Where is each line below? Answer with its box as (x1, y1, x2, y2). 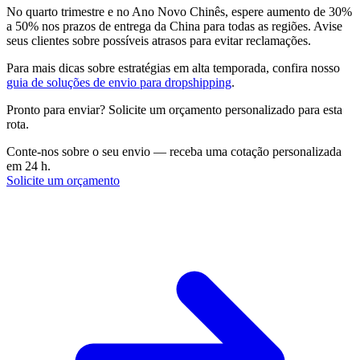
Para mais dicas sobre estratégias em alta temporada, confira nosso (6, 60, 340, 75)
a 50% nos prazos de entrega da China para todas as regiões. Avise (6, 18, 342, 33)
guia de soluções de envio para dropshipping (6, 75, 231, 89)
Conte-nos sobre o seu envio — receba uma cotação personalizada (6, 144, 342, 158)
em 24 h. (6, 158, 51, 173)
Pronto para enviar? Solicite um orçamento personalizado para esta (6, 102, 342, 117)
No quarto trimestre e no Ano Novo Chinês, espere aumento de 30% (6, 4, 352, 18)
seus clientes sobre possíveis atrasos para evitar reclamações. (6, 33, 311, 47)
